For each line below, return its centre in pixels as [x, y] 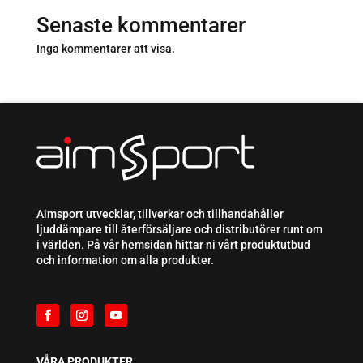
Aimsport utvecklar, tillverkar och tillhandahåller [160, 214]
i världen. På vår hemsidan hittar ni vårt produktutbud [173, 245]
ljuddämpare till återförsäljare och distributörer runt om [179, 230]
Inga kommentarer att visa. [105, 48]
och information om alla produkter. [125, 261]
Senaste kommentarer [141, 25]
